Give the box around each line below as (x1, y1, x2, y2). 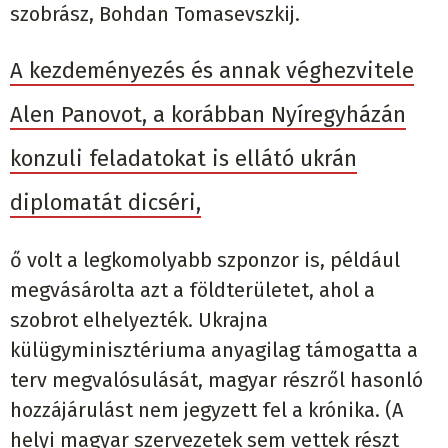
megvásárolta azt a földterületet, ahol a (10, 278, 375, 303)
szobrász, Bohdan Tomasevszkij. (10, 2, 300, 27)
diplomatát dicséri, (10, 189, 201, 217)
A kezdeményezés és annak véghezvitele (10, 57, 414, 85)
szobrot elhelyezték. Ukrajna (10, 308, 268, 333)
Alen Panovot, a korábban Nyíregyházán (10, 101, 406, 129)
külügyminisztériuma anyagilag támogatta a (10, 338, 418, 363)
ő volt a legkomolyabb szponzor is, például (10, 248, 400, 273)
